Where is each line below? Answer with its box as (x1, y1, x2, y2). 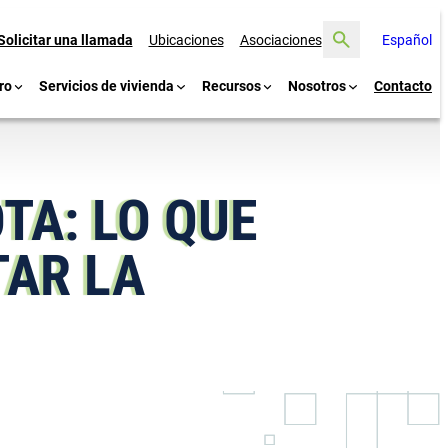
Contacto (374, 77, 432, 94)
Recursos (201, 77, 261, 94)
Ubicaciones (148, 32, 224, 48)
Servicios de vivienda (39, 77, 175, 94)
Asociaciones (239, 32, 322, 48)
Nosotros (288, 77, 347, 94)
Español (382, 32, 432, 48)
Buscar (321, 19, 372, 39)
